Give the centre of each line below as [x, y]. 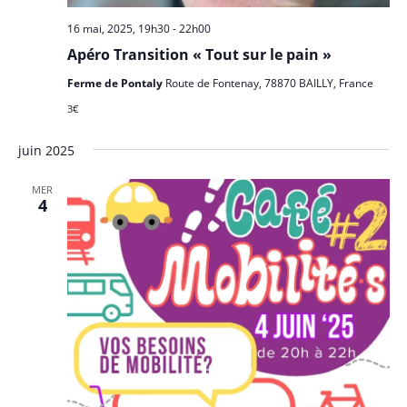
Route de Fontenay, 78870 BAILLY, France [269, 84]
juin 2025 [46, 151]
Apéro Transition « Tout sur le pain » [199, 55]
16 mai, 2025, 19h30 [118, 29]
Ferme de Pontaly [116, 84]
